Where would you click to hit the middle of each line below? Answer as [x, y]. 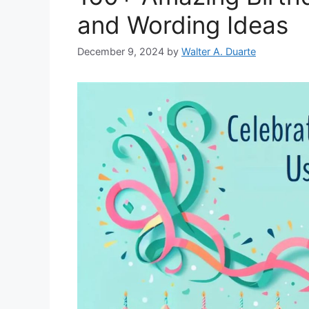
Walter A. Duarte [219, 52]
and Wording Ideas [183, 24]
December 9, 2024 [121, 52]
